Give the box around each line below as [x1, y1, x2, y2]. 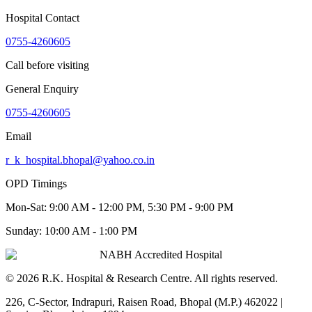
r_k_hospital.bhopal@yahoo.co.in [6, 154, 155, 166]
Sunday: [6, 225, 45, 237]
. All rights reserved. [189, 272, 278, 285]
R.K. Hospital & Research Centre [42, 272, 189, 285]
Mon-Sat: [6, 201, 49, 214]
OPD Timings [6, 178, 67, 190]
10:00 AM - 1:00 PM [45, 225, 137, 237]
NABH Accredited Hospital [100, 249, 222, 261]
